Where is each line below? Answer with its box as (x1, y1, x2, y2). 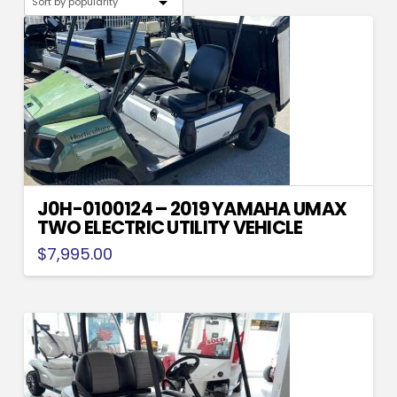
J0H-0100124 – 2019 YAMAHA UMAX (36, 196, 347, 222)
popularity (133, 2, 183, 17)
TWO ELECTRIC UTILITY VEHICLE (36, 214, 303, 241)
